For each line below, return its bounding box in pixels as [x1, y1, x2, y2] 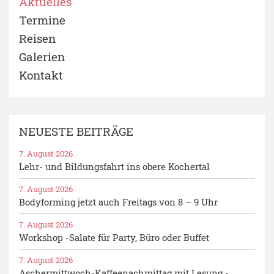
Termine [19, 12, 65, 28]
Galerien [19, 48, 65, 64]
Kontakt [19, 67, 63, 83]
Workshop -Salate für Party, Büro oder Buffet [19, 231, 209, 243]
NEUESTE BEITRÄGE [19, 123, 133, 139]
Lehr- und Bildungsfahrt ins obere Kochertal [19, 160, 210, 172]
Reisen [19, 30, 56, 46]
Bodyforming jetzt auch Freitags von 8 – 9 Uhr [19, 195, 218, 208]
